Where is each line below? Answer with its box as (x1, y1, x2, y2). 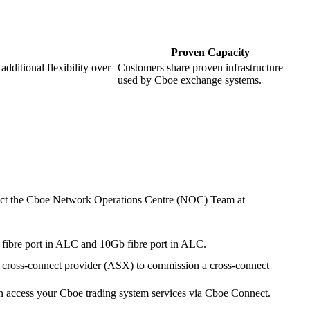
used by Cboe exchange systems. (118, 74, 262, 86)
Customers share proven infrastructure (118, 62, 283, 74)
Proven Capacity (170, 46, 250, 59)
